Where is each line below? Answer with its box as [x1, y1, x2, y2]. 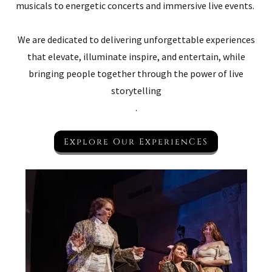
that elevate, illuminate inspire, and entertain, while [27, 50, 245, 63]
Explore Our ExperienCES [64, 135, 208, 148]
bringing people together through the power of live [29, 67, 243, 80]
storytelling [110, 84, 161, 97]
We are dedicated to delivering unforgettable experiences [17, 33, 255, 46]
